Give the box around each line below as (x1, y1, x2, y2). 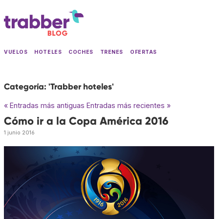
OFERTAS (130, 49, 157, 56)
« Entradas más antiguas (4, 101, 85, 109)
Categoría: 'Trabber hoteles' (4, 81, 114, 92)
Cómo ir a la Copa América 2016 (4, 114, 168, 128)
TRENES (100, 49, 124, 56)
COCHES (68, 49, 93, 56)
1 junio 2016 (4, 129, 35, 136)
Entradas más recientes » (87, 101, 171, 109)
